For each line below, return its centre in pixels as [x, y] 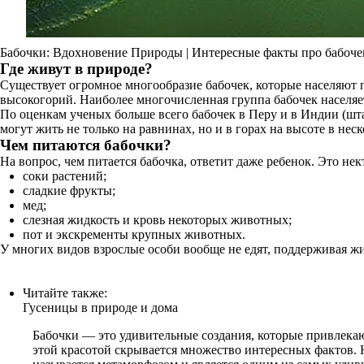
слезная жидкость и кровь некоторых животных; [157, 220]
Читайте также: [65, 293]
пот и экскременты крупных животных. [134, 234]
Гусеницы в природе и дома [100, 308]
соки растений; [65, 176]
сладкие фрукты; [69, 191]
